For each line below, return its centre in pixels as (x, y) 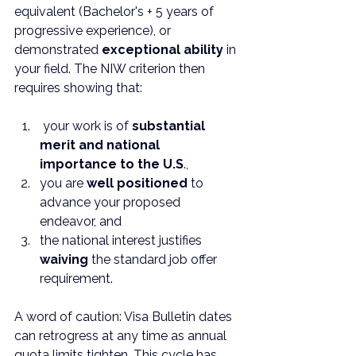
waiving (64, 259)
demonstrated (58, 50)
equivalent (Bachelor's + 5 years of (116, 12)
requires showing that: (78, 88)
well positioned (137, 183)
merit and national (101, 145)
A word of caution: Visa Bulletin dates (125, 317)
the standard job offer (154, 259)
